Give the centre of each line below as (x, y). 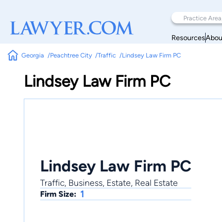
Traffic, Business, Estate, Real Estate (109, 182)
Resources (188, 37)
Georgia (33, 55)
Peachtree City (71, 55)
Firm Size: (58, 194)
